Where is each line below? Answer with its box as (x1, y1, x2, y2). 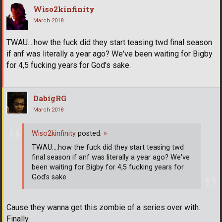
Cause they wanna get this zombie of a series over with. (6, 202, 200, 212)
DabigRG (33, 93, 66, 103)
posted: (78, 129, 104, 138)
